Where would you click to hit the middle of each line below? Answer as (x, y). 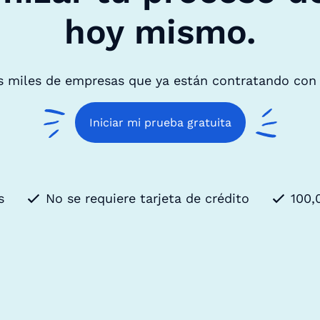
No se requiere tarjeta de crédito (147, 199)
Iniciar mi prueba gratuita (160, 123)
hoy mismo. (160, 32)
